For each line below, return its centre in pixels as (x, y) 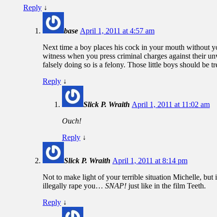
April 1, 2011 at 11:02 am (171, 104)
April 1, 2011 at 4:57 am (117, 31)
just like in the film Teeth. (166, 186)
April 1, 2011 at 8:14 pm (150, 160)
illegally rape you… (74, 186)
